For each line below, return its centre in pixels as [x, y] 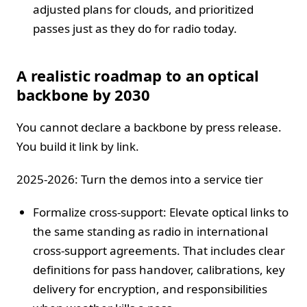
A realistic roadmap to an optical [138, 75]
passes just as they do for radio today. [135, 28]
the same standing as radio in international [150, 231]
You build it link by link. [78, 146]
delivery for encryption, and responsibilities [150, 288]
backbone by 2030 [83, 94]
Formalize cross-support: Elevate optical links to [161, 212]
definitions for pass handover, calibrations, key [159, 269]
